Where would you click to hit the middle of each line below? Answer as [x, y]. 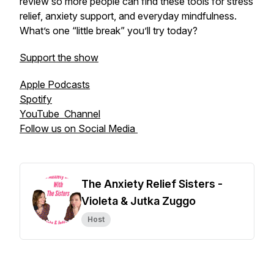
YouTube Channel [60, 114]
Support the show [59, 57]
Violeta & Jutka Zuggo [139, 201]
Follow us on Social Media [79, 128]
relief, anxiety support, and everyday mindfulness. [128, 16]
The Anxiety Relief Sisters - [152, 184]
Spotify [36, 99]
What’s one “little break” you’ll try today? [109, 31]
